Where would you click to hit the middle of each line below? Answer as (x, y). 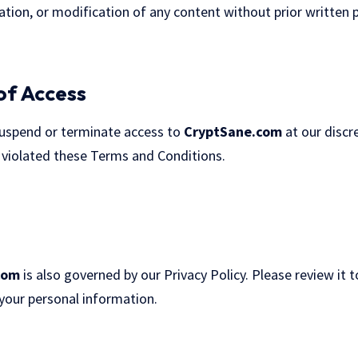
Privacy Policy (205, 274)
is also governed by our (92, 274)
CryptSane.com (233, 131)
